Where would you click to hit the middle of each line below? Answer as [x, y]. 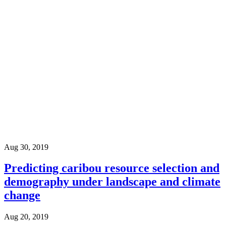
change [22, 195]
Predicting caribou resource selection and [112, 168]
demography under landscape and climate [112, 182]
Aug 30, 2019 [26, 147]
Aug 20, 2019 [26, 217]
